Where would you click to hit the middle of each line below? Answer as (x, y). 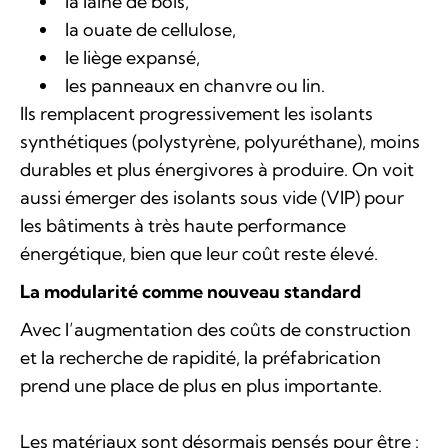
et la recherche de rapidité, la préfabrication (200, 357)
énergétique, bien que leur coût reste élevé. (199, 253)
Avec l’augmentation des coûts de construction (215, 329)
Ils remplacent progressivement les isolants (196, 113)
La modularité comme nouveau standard (190, 291)
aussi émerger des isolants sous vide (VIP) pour (212, 197)
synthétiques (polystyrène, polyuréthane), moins (220, 141)
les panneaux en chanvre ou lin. (195, 85)
